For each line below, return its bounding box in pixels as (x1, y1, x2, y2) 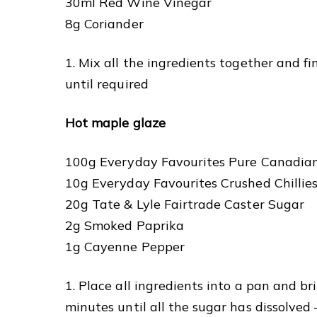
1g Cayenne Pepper (65, 238, 185, 255)
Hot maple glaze (65, 114, 166, 131)
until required (65, 75, 149, 92)
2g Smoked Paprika (65, 217, 184, 234)
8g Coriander (65, 15, 144, 32)
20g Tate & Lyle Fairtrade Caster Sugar (65, 195, 304, 212)
